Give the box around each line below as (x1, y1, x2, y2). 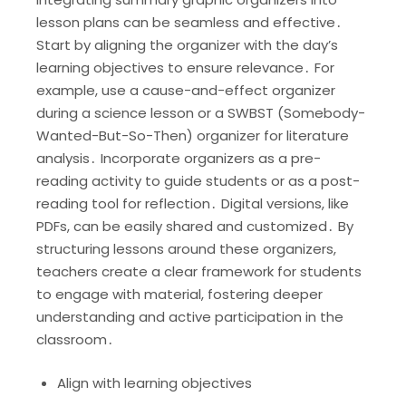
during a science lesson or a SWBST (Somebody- (36, 102, 365, 122)
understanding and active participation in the (36, 306, 343, 326)
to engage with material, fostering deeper (36, 284, 323, 304)
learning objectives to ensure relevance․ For (36, 57, 334, 77)
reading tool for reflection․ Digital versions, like (36, 193, 349, 213)
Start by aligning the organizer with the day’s (36, 34, 338, 54)
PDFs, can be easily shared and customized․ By (36, 216, 353, 236)
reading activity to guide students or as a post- (36, 170, 360, 190)
